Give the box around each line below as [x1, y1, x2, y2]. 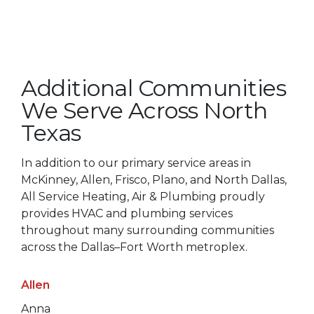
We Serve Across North [21, 96, 268, 124]
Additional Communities [21, 74, 286, 102]
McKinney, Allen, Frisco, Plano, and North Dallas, [21, 172, 287, 186]
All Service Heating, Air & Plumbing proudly [21, 189, 265, 203]
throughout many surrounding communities [21, 223, 274, 237]
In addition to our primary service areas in [21, 156, 251, 170]
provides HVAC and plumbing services [21, 206, 233, 220]
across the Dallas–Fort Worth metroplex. [21, 240, 247, 254]
